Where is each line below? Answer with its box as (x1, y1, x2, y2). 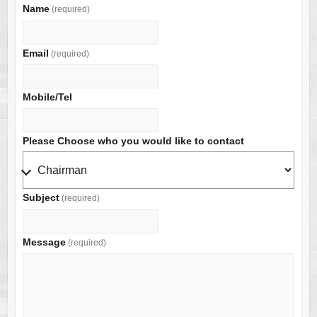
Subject (22, 192, 59, 204)
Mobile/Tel (22, 91, 72, 103)
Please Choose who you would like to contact (22, 134, 244, 146)
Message (22, 236, 66, 248)
